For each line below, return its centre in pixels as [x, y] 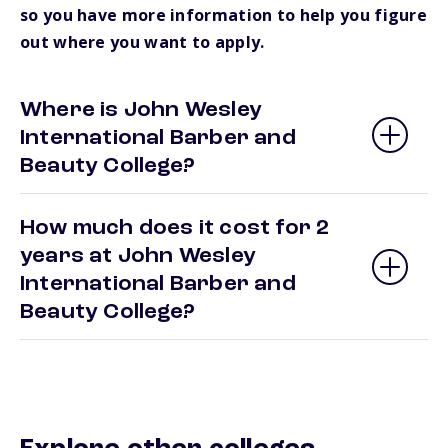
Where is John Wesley [141, 110]
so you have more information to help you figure [224, 15]
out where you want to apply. [142, 42]
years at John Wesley [138, 256]
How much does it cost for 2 [175, 228]
